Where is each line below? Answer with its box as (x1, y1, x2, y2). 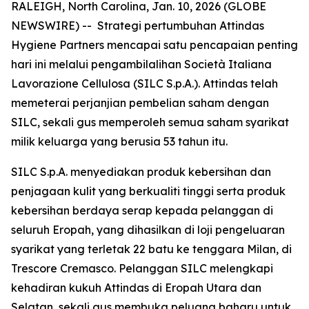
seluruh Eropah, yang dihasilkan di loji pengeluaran (11, 223, 285, 237)
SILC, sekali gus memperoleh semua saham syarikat (11, 115, 289, 129)
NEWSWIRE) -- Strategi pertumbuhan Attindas (11, 19, 264, 32)
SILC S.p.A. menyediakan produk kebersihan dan (11, 165, 271, 179)
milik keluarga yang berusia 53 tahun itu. (11, 134, 228, 148)
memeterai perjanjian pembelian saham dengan (11, 96, 269, 110)
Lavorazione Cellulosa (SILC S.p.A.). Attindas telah (11, 77, 278, 90)
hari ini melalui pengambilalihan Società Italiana (11, 57, 272, 71)
